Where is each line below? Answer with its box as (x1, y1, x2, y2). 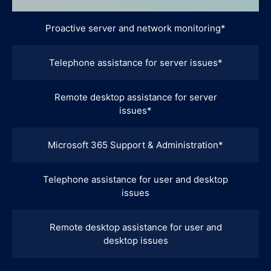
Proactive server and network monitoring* (45, 22, 226, 34)
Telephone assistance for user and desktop (43, 173, 228, 185)
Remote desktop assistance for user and (49, 221, 222, 233)
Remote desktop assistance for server (54, 91, 217, 103)
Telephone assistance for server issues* (48, 56, 223, 68)
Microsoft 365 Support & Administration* (48, 139, 223, 151)
